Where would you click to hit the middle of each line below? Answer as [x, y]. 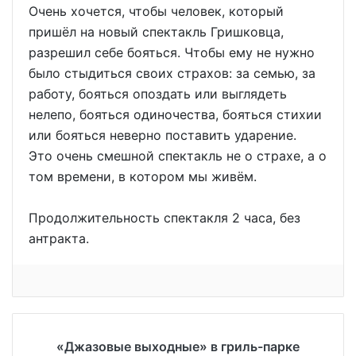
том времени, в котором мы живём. [143, 176]
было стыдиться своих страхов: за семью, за [172, 73]
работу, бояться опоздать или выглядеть [158, 93]
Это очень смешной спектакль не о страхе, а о [178, 155]
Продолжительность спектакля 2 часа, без [164, 217]
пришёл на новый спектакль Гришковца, [156, 31]
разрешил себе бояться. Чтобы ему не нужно [172, 52]
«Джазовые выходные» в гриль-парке [178, 346]
